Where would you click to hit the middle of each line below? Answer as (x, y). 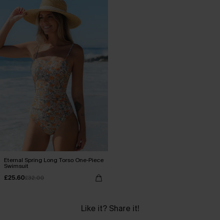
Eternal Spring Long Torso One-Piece (54, 160)
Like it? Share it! (110, 208)
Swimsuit (16, 166)
